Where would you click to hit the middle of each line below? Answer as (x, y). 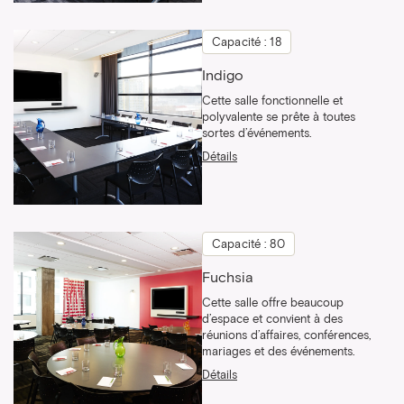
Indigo (223, 76)
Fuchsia (228, 278)
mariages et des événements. (278, 353)
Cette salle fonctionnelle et (272, 102)
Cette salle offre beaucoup (273, 304)
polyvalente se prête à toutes (279, 118)
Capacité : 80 (248, 245)
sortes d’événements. (257, 134)
